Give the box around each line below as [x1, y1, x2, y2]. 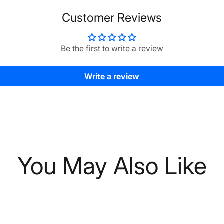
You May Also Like [17, 151, 207, 181]
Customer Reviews [62, 10, 162, 25]
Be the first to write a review [60, 44, 163, 54]
